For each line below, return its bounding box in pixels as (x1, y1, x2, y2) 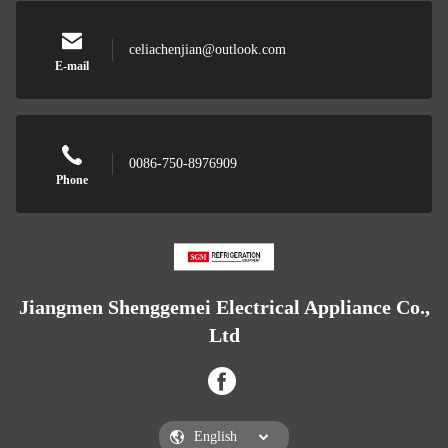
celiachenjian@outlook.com (129, 42, 286, 57)
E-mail (55, 59, 89, 73)
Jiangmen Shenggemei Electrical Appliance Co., (18, 296, 430, 318)
